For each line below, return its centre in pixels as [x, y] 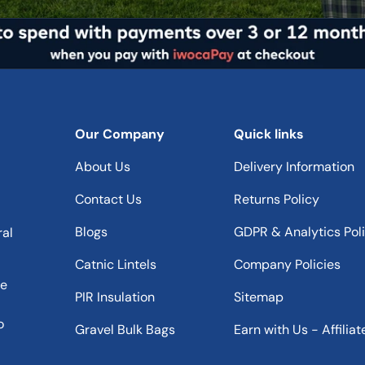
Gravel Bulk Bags [125, 330]
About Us [103, 167]
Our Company [120, 134]
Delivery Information [294, 167]
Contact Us [108, 200]
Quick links [269, 134]
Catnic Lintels [116, 265]
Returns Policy [277, 200]
